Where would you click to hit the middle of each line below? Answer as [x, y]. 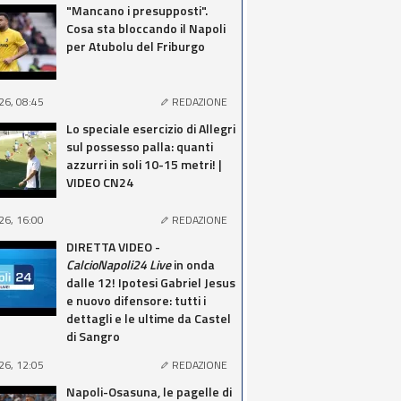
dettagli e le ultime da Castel [149, 318]
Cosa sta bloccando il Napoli [146, 28]
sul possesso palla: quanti [140, 146]
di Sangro [93, 336]
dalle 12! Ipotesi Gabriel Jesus [151, 282]
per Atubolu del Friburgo [136, 46]
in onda [193, 264]
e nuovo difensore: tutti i [136, 300]
